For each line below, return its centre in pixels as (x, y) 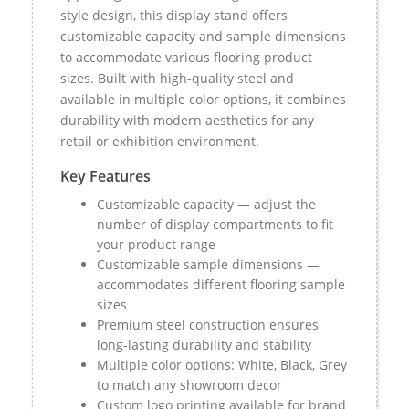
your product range (156, 244)
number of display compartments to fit (215, 224)
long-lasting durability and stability (204, 344)
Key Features (105, 176)
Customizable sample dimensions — (208, 264)
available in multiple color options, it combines (203, 99)
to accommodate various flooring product (186, 57)
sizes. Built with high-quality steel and (177, 78)
